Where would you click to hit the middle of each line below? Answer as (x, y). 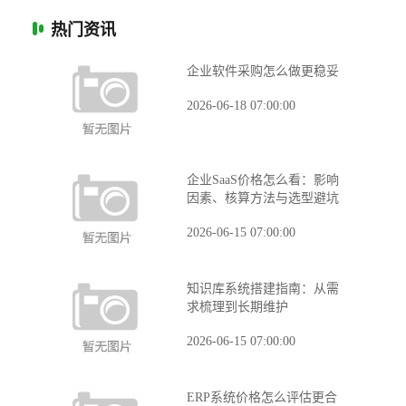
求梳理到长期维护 (237, 307)
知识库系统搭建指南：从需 (263, 289)
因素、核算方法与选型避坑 (263, 198)
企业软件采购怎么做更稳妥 (263, 71)
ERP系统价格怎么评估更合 (262, 397)
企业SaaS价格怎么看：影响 (263, 180)
